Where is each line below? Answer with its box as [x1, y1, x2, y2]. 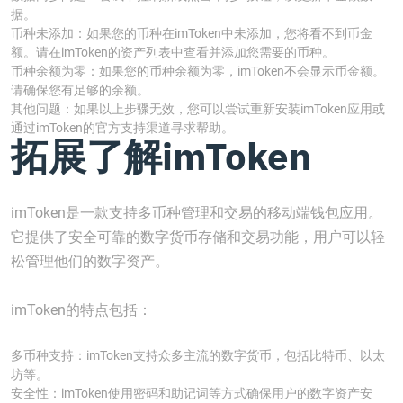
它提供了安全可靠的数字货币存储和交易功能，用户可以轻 [11, 228, 385, 246]
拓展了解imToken [11, 131, 311, 181]
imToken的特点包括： [11, 301, 152, 318]
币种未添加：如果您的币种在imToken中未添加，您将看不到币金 [11, 26, 372, 40]
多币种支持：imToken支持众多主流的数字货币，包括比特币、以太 [11, 348, 385, 363]
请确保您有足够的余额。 [11, 83, 149, 97]
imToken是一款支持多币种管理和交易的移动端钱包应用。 [11, 204, 382, 221]
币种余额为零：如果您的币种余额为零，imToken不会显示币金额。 [11, 64, 385, 78]
